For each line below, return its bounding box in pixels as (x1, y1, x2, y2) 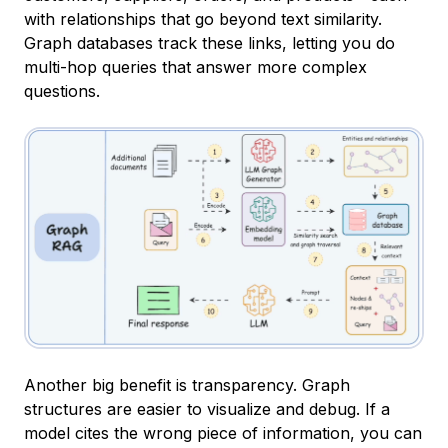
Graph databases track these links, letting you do (24, 32, 395, 53)
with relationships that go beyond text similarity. (24, 8, 382, 29)
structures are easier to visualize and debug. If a (24, 398, 390, 419)
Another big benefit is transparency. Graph (24, 374, 350, 395)
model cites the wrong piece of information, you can (24, 422, 422, 443)
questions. (24, 80, 100, 101)
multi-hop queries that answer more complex (24, 56, 367, 77)
